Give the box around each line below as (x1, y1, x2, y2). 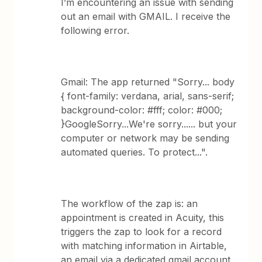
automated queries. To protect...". (61, 146, 208, 158)
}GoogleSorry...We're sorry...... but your (61, 118, 237, 130)
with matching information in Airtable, (61, 240, 227, 251)
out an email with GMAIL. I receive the (61, 11, 231, 22)
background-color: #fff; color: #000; (61, 104, 223, 116)
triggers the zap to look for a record (61, 226, 222, 237)
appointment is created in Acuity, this (61, 212, 225, 223)
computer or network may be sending (61, 132, 230, 144)
